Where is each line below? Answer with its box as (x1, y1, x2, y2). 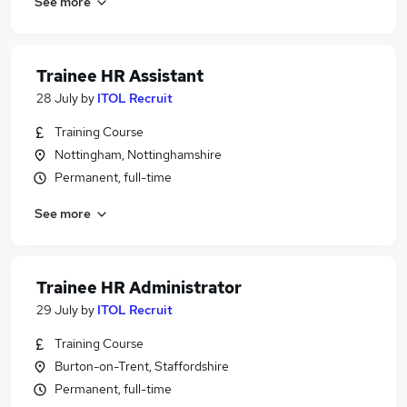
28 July (36, 90, 78, 106)
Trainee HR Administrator (36, 277, 242, 298)
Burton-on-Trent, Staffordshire (55, 358, 230, 374)
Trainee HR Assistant (36, 65, 203, 86)
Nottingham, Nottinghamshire (55, 146, 222, 163)
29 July (36, 302, 78, 318)
